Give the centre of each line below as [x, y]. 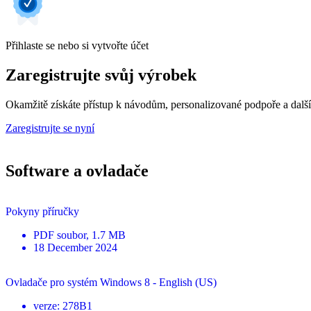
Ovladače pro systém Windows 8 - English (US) [111, 282]
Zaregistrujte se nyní [50, 128]
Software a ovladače [77, 170]
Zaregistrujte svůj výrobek [101, 75]
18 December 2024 [75, 247]
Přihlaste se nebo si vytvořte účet [77, 45]
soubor [72, 235]
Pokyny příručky [42, 211]
